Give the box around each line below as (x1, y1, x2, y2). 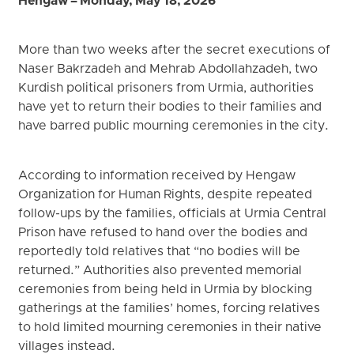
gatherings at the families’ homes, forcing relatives (18, 300, 321, 317)
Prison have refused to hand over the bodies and (18, 224, 308, 241)
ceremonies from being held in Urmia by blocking (18, 281, 313, 298)
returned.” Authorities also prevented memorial (18, 262, 303, 279)
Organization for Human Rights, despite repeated (18, 186, 313, 203)
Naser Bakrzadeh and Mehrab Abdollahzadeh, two (18, 62, 318, 78)
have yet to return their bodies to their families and (18, 100, 322, 116)
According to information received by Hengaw (18, 168, 296, 184)
